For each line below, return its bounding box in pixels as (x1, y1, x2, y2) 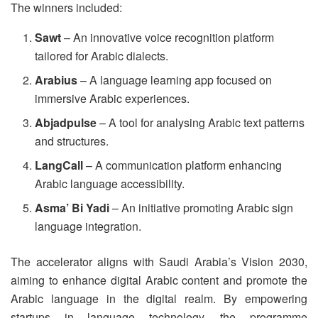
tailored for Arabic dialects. (35, 47, 169, 64)
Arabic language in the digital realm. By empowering (11, 290, 307, 307)
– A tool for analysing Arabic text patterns (97, 114, 305, 131)
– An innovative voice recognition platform (61, 28, 275, 45)
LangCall (35, 156, 84, 173)
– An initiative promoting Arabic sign (109, 199, 294, 216)
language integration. (35, 217, 142, 234)
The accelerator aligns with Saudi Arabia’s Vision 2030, (11, 253, 307, 270)
